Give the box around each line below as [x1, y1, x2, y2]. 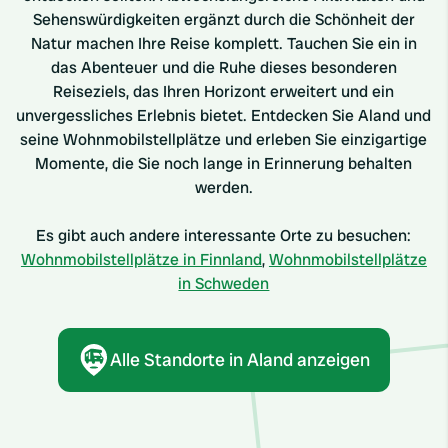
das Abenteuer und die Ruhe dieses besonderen [50, 57, 397, 78]
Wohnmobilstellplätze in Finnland [20, 249, 262, 270]
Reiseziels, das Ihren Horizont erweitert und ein [53, 81, 395, 102]
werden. [194, 177, 253, 198]
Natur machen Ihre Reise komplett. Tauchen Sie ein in [30, 33, 417, 54]
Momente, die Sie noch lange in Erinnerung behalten [35, 153, 413, 174]
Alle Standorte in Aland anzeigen [109, 348, 370, 371]
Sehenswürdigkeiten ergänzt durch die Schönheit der [32, 9, 415, 30]
